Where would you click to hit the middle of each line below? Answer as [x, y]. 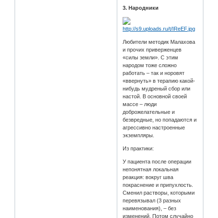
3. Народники [141, 8]
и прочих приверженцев [152, 49]
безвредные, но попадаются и [160, 119]
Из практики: [138, 148]
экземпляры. [139, 135]
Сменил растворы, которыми [159, 192]
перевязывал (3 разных [152, 200]
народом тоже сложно [150, 65]
